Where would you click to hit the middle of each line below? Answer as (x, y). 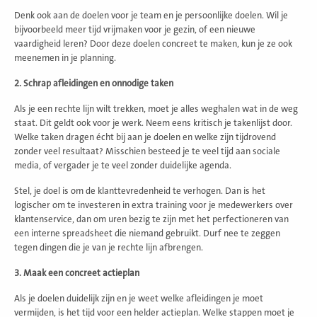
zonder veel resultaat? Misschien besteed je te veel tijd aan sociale (147, 151)
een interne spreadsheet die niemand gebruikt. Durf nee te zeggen (147, 233)
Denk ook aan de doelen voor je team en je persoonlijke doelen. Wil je (151, 15)
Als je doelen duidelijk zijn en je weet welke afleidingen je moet (139, 298)
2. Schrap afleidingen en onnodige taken (94, 83)
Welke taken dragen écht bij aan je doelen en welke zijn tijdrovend (145, 137)
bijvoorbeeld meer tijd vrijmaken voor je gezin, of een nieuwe (135, 29)
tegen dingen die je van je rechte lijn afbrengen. (109, 247)
